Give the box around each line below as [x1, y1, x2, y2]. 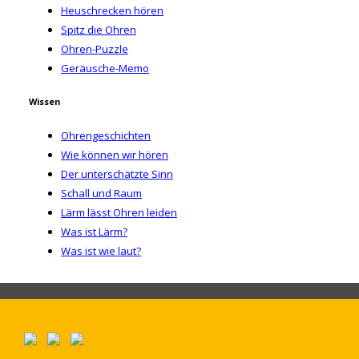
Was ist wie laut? [61, 244, 141, 259]
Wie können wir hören [61, 147, 168, 163]
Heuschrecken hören [61, 2, 163, 18]
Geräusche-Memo [61, 60, 149, 75]
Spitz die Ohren [61, 22, 136, 37]
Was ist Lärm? [61, 224, 127, 240]
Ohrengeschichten [61, 128, 151, 143]
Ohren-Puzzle [61, 41, 128, 56]
